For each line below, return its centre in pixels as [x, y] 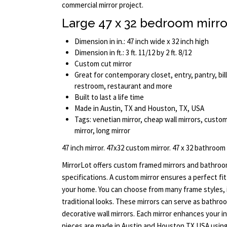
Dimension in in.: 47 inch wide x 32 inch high [142, 41]
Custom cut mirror [103, 63]
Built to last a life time [109, 97]
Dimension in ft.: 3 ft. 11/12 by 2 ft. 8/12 [133, 52]
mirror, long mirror [102, 130]
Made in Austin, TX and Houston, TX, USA [139, 108]
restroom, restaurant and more [123, 86]
